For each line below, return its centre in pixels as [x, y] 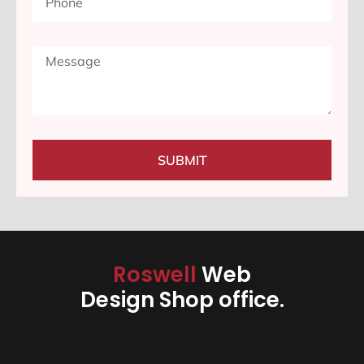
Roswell [157, 275]
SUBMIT [182, 160]
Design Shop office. [182, 300]
